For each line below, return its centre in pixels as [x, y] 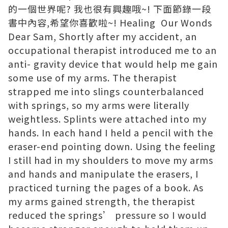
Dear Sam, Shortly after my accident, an [103, 36]
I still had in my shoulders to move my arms [111, 160]
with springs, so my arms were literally [99, 105]
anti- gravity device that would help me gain [113, 64]
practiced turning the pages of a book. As [106, 188]
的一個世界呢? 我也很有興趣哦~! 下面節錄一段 [110, 9]
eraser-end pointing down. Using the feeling [112, 146]
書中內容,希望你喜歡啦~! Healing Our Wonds [110, 23]
